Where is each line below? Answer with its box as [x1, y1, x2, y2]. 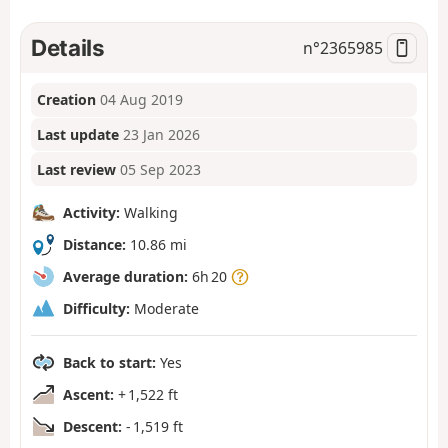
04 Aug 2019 [100, 90, 184, 110]
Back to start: [63, 352, 156, 372]
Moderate [130, 298, 199, 318]
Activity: [63, 202, 120, 222]
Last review [37, 159, 117, 179]
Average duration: [63, 266, 188, 286]
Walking [120, 202, 178, 222]
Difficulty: [63, 298, 130, 318]
